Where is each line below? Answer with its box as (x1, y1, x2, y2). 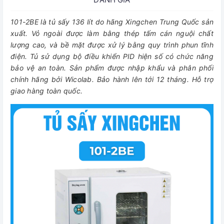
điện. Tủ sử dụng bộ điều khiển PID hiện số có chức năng (10, 52, 213, 60)
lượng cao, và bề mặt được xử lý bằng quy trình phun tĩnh (10, 40, 213, 49)
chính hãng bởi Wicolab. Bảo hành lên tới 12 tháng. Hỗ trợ (10, 75, 213, 83)
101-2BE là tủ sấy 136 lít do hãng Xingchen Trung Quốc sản (10, 17, 213, 26)
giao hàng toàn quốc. (10, 86, 82, 95)
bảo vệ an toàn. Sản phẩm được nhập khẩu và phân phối (10, 63, 213, 72)
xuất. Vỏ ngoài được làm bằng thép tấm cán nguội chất (10, 29, 213, 37)
